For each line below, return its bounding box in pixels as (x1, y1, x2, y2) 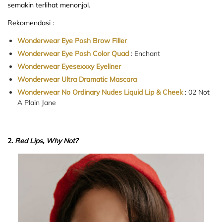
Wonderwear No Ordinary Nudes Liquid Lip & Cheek (17, 88, 183, 97)
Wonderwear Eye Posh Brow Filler (17, 36, 127, 46)
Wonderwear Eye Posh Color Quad (17, 49, 129, 58)
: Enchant (129, 49, 160, 58)
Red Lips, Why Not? (15, 136, 78, 146)
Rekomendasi (7, 18, 51, 28)
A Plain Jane (17, 98, 56, 108)
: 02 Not (183, 88, 210, 97)
